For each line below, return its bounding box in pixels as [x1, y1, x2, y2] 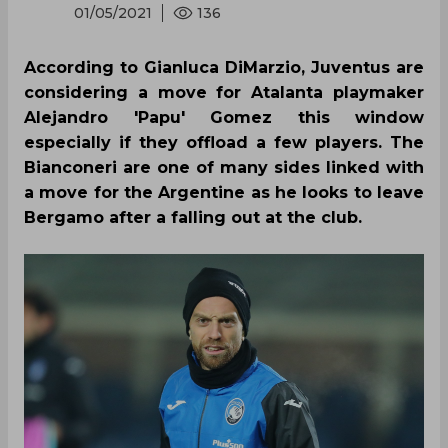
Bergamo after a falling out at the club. [24, 208, 362, 227]
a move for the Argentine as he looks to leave [24, 183, 424, 202]
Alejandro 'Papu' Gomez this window [24, 108, 424, 127]
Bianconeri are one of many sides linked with [24, 158, 424, 177]
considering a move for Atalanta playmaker [24, 83, 424, 102]
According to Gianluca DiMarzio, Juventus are [24, 58, 424, 77]
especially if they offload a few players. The [24, 133, 424, 152]
